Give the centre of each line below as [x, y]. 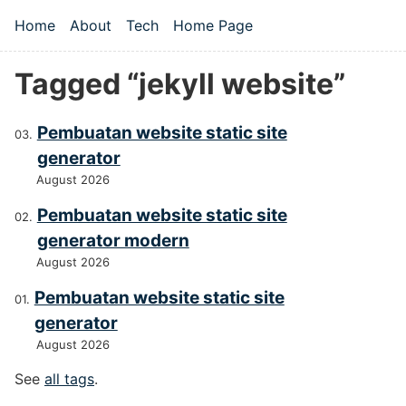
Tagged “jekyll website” [180, 84]
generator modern [113, 241]
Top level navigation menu [155, 45]
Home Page [213, 25]
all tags [69, 379]
